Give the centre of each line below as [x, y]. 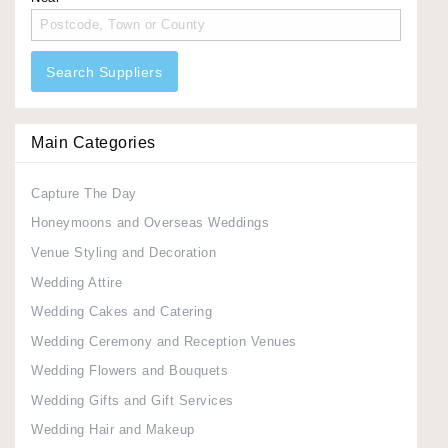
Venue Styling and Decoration [123, 252]
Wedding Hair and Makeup [113, 430]
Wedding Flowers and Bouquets [129, 371]
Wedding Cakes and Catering [121, 312]
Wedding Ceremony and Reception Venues [164, 341]
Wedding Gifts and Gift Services [132, 400]
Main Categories [93, 142]
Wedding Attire [76, 282]
